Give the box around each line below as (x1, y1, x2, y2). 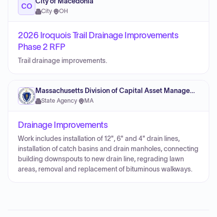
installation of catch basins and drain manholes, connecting (18, 145, 199, 153)
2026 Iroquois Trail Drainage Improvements (18, 31, 179, 40)
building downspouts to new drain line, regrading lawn (18, 155, 184, 163)
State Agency (41, 98, 77, 104)
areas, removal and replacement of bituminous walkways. (18, 166, 192, 173)
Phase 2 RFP (18, 42, 65, 52)
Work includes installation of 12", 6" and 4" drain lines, (18, 135, 180, 142)
